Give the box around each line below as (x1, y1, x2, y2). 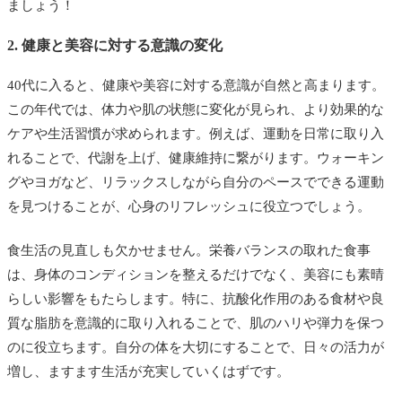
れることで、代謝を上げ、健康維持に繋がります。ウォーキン (7, 150, 384, 165)
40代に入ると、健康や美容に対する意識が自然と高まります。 (7, 77, 385, 92)
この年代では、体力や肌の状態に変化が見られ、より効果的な (7, 101, 384, 117)
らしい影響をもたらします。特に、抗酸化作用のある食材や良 (7, 291, 384, 306)
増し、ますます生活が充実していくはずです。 (7, 363, 290, 379)
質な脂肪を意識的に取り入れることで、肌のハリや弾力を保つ (7, 315, 384, 330)
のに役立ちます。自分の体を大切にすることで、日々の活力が (7, 339, 384, 354)
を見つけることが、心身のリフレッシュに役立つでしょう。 (7, 198, 371, 214)
